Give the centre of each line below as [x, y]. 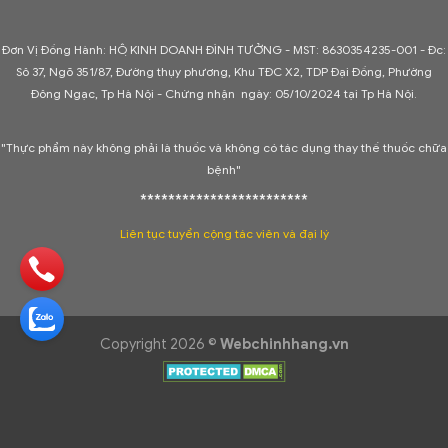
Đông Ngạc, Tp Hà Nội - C [102, 94]
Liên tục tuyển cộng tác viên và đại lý [224, 234]
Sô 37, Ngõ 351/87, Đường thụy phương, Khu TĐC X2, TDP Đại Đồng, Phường [224, 72]
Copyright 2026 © [159, 343]
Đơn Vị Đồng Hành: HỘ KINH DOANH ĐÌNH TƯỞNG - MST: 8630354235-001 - [215, 50]
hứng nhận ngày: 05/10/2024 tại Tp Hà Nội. [295, 94]
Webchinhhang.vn [284, 343]
